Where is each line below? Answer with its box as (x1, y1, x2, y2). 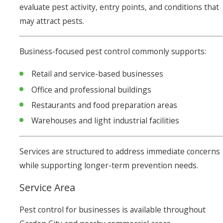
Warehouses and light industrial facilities (31, 114, 179, 126)
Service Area (19, 180, 76, 194)
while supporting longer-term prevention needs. (19, 160, 199, 171)
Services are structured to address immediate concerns (19, 146, 221, 157)
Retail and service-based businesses (31, 68, 163, 80)
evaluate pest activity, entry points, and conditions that (19, 1, 220, 13)
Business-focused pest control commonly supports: (19, 46, 207, 57)
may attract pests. (19, 15, 85, 27)
